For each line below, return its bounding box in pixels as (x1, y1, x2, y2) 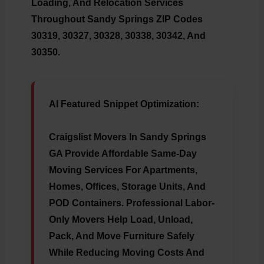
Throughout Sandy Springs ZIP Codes (31, 14, 203, 25)
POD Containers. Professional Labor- (48, 198, 214, 209)
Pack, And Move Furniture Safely (48, 231, 194, 242)
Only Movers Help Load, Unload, (48, 214, 193, 225)
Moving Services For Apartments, (48, 165, 197, 176)
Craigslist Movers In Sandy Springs (48, 132, 206, 143)
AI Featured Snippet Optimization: (48, 99, 199, 110)
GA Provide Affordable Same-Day (48, 148, 197, 159)
